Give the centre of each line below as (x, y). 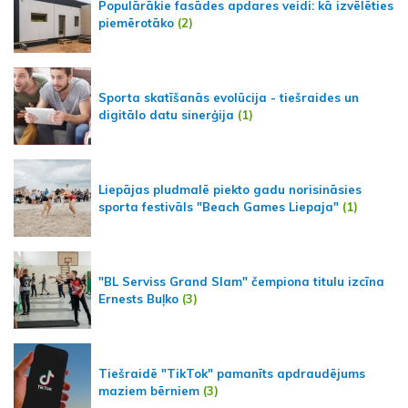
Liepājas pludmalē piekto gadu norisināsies (230, 189)
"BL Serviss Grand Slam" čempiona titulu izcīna (241, 281)
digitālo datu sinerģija (166, 114)
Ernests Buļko (138, 298)
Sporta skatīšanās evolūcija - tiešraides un (229, 97)
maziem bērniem (149, 390)
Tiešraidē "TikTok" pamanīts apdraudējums (232, 373)
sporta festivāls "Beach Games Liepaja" (219, 206)
